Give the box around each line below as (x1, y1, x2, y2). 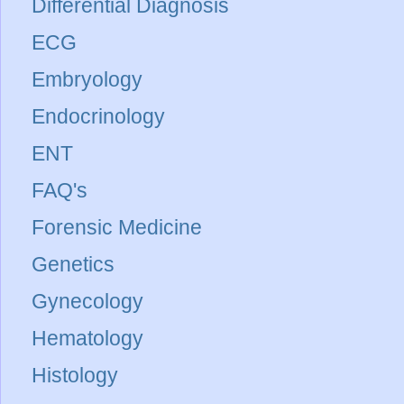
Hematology (32, 326, 143, 351)
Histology (32, 363, 118, 388)
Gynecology (32, 289, 143, 314)
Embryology (32, 68, 142, 92)
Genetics (32, 252, 115, 277)
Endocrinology (32, 105, 165, 129)
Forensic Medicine (32, 216, 202, 240)
